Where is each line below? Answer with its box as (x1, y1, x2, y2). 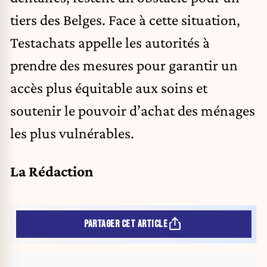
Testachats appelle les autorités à (10, 34, 210, 51)
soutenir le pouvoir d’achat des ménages (10, 102, 255, 119)
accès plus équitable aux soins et (10, 79, 207, 97)
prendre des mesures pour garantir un (10, 57, 238, 74)
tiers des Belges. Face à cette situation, (10, 11, 240, 29)
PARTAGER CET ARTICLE (84, 218, 168, 230)
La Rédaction (10, 162, 94, 179)
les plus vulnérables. (10, 125, 134, 142)
